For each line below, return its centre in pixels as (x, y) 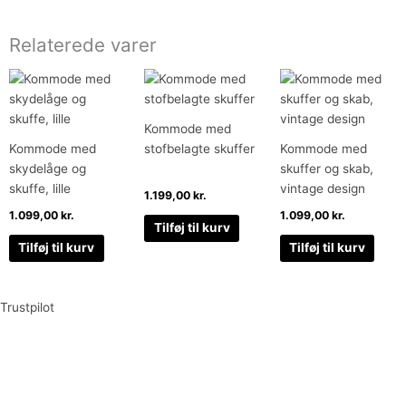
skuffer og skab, (326, 168)
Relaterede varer (83, 45)
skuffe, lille (40, 188)
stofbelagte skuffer (200, 148)
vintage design (322, 188)
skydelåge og (48, 168)
